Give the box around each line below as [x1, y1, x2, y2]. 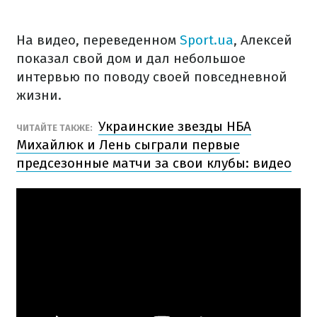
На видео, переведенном [16, 32, 180, 48]
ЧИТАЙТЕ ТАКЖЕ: [16, 122, 95, 133]
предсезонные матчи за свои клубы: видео [16, 155, 292, 171]
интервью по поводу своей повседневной [16, 69, 287, 85]
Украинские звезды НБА [98, 118, 251, 134]
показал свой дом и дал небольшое [16, 50, 246, 67]
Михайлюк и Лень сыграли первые [16, 137, 240, 153]
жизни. [16, 87, 62, 103]
